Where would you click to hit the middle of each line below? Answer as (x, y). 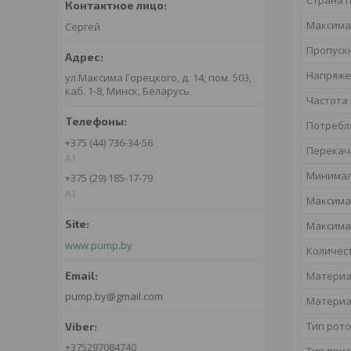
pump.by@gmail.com (114, 297)
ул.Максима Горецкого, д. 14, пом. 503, (158, 78)
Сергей (83, 27)
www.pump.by (99, 246)
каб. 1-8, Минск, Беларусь (127, 91)
